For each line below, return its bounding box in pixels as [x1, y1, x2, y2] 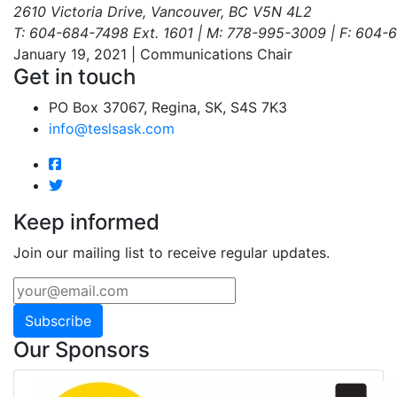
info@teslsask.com [49, 119, 175, 137]
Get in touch [13, 63, 136, 90]
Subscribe [25, 311, 91, 330]
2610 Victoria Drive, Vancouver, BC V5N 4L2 [13, 2, 312, 20]
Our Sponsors [13, 336, 150, 362]
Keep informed [13, 208, 160, 235]
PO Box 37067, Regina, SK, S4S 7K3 [49, 97, 287, 116]
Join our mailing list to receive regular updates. [13, 243, 330, 261]
